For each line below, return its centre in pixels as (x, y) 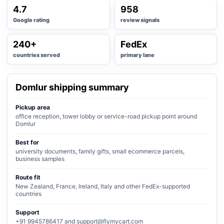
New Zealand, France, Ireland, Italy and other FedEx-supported (103, 186)
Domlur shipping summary (72, 87)
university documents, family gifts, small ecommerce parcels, (100, 151)
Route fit (28, 177)
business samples (40, 159)
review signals (140, 20)
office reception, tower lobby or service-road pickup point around (106, 116)
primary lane (137, 55)
